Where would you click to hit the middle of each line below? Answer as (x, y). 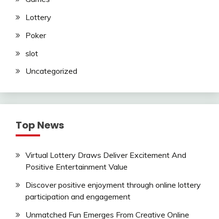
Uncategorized (51, 71)
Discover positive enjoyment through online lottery (113, 185)
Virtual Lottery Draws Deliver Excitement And (106, 155)
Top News (40, 125)
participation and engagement (78, 197)
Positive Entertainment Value (77, 167)
